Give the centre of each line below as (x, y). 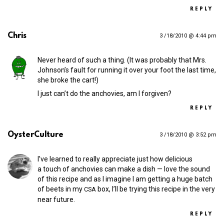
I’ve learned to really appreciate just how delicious (115, 159)
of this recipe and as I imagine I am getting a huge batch (125, 179)
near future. (56, 200)
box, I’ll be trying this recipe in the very (155, 189)
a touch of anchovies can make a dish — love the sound (124, 169)
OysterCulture (35, 135)
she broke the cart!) (68, 80)
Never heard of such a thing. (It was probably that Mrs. (122, 60)
